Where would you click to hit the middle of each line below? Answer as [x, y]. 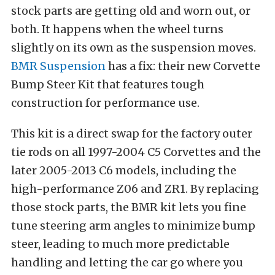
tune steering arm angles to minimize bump [133, 226]
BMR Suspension [58, 66]
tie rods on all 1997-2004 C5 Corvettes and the [136, 152]
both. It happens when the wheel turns [117, 29]
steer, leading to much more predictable [120, 244]
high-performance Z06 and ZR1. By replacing [135, 189]
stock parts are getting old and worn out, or [131, 11]
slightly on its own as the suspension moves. [134, 48]
